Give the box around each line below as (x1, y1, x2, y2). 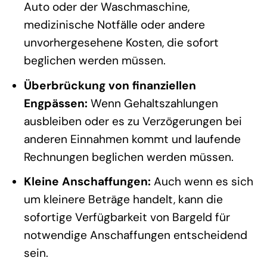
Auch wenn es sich (150, 174, 253, 190)
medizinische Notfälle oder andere (23, 17, 205, 33)
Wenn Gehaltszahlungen (87, 95, 218, 111)
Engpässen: (23, 95, 88, 111)
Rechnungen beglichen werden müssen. (23, 149, 234, 164)
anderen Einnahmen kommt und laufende (23, 131, 241, 147)
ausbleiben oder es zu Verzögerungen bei (23, 113, 242, 129)
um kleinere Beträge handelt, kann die (23, 192, 223, 207)
